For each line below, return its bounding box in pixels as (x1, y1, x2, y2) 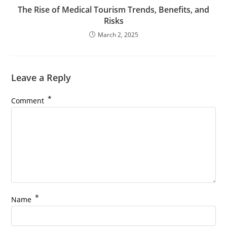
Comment (11, 95, 47, 105)
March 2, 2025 (97, 30, 138, 39)
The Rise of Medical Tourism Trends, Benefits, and (18, 4, 209, 15)
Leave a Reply (11, 71, 71, 84)
